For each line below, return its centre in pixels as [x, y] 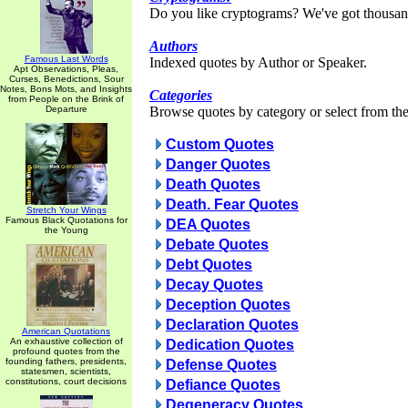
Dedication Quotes [230, 345]
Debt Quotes [209, 265]
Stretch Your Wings [66, 210]
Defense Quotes [221, 365]
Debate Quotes [217, 245]
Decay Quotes [214, 285]
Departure [66, 109]
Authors [173, 46]
